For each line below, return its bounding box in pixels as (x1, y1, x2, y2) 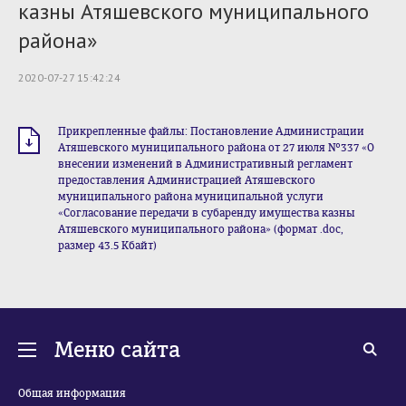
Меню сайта (54, 336, 180, 363)
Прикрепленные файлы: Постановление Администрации (58, 125, 364, 138)
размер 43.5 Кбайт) (58, 239, 157, 252)
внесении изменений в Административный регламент (58, 158, 353, 170)
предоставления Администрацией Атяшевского (58, 174, 315, 187)
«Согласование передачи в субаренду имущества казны (58, 207, 355, 219)
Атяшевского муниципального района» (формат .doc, (58, 223, 343, 236)
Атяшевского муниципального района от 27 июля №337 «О (58, 141, 374, 154)
